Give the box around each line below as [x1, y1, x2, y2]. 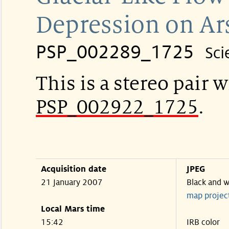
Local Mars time [41, 204, 105, 214]
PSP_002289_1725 [36, 42, 194, 62]
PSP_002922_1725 [36, 97, 198, 118]
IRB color [187, 218, 220, 227]
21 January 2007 [41, 178, 103, 187]
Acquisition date [41, 165, 106, 174]
